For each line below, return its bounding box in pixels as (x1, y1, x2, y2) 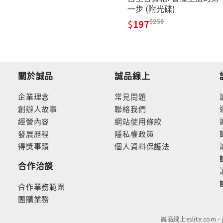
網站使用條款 (114, 116, 162, 126)
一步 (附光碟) (127, 2, 175, 14)
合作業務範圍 (18, 181, 65, 192)
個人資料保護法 (114, 141, 170, 151)
